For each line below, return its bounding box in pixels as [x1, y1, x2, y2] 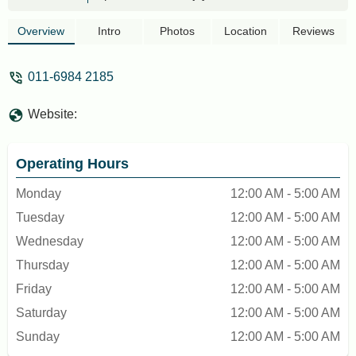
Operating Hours [16, 156, 129, 172]
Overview [17, 25, 65, 37]
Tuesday [16, 211, 64, 224]
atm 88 [104, 5, 140, 18]
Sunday [16, 330, 60, 343]
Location [223, 25, 267, 37]
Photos [159, 25, 195, 37]
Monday [16, 187, 61, 200]
